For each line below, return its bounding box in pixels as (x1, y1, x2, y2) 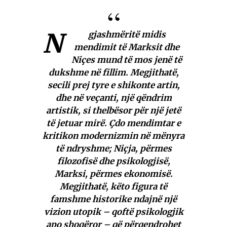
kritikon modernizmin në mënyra (43, 130, 184, 142)
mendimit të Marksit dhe (74, 42, 179, 53)
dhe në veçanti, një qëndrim (55, 92, 172, 104)
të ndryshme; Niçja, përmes (55, 143, 172, 155)
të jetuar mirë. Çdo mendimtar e (46, 118, 181, 129)
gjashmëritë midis (88, 29, 166, 41)
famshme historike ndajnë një (50, 194, 177, 205)
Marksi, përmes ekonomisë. (54, 168, 173, 180)
